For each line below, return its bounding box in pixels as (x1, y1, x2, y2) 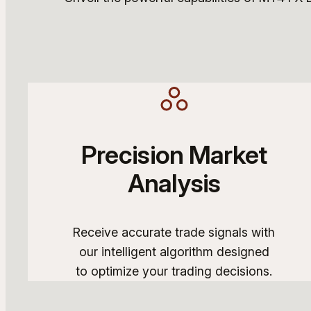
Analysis (127, 167, 221, 199)
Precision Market (81, 139, 267, 170)
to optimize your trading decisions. (76, 263, 273, 278)
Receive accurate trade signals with (73, 224, 276, 239)
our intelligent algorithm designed (78, 244, 269, 259)
